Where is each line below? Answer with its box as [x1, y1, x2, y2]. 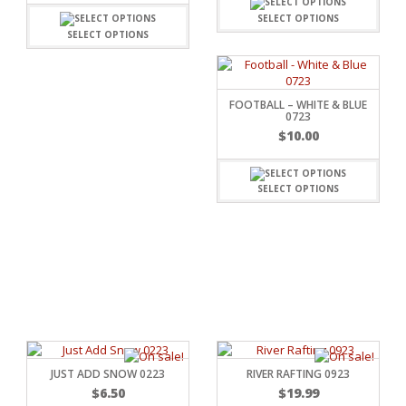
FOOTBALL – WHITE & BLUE [229, 96, 367, 112]
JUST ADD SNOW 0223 [51, 366, 165, 382]
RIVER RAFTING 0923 [246, 366, 350, 382]
